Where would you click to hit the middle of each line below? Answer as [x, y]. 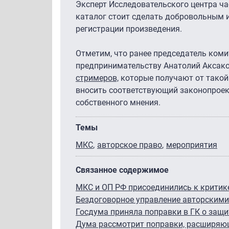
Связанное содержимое [122, 170]
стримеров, [97, 78]
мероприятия [192, 145]
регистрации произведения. [130, 29]
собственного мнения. [119, 102]
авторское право [130, 145]
